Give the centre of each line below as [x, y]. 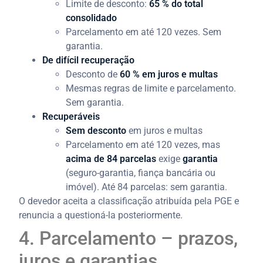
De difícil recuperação [89, 60]
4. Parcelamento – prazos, [129, 238]
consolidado [92, 18]
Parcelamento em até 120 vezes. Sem [144, 32]
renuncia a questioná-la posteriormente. [101, 215]
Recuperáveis [71, 116]
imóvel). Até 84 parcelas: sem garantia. [147, 187]
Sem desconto [96, 130]
